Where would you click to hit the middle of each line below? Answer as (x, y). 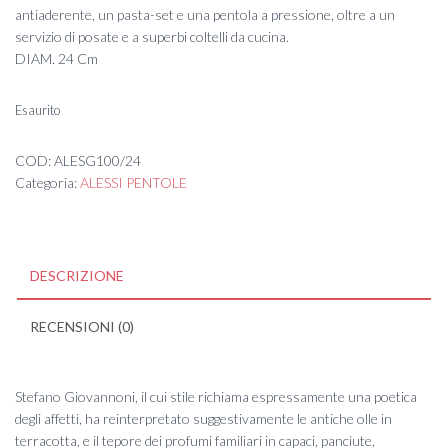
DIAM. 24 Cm (56, 58)
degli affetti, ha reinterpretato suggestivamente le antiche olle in (203, 418)
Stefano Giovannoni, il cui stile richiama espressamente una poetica (216, 396)
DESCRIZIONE (77, 275)
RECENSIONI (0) (82, 326)
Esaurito (37, 109)
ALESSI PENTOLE (133, 182)
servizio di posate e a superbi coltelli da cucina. (152, 36)
